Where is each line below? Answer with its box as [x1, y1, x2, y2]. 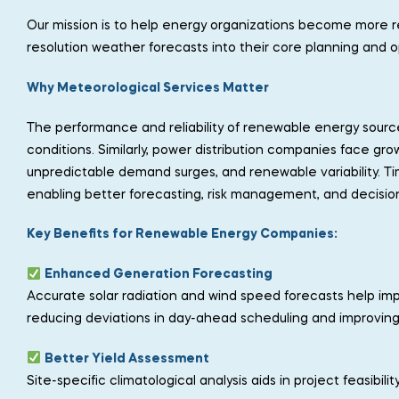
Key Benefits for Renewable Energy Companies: [27, 228, 338, 241]
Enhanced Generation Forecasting [44, 268, 273, 281]
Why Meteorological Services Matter [27, 81, 269, 94]
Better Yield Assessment [44, 352, 209, 365]
